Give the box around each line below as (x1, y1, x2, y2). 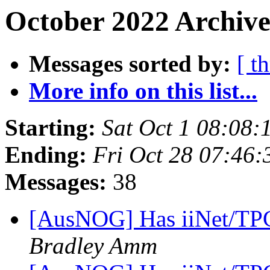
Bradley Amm (29, 233, 157, 259)
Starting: (5, 115, 96, 141)
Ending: (5, 142, 87, 168)
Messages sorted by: (29, 51, 231, 77)
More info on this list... (29, 78, 257, 104)
